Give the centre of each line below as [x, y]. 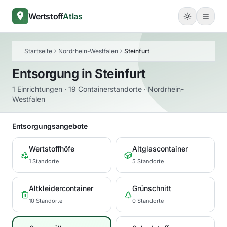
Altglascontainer [160, 149]
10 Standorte [46, 201]
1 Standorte [44, 161]
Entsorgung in [54, 74]
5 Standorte [148, 161]
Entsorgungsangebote [50, 126]
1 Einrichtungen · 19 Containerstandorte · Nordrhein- [98, 89]
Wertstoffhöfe [52, 149]
